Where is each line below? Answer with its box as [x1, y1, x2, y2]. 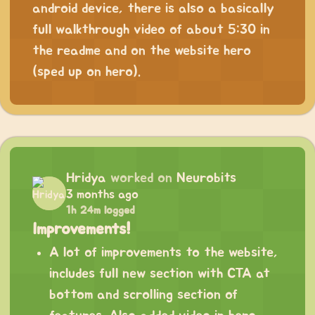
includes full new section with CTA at [49, 266, 270, 281]
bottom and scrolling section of [49, 288, 238, 302]
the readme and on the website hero [32, 44, 251, 58]
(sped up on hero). [32, 65, 141, 79]
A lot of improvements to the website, [49, 245, 278, 260]
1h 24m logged [66, 205, 135, 217]
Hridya [66, 171, 106, 186]
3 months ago [66, 188, 139, 202]
